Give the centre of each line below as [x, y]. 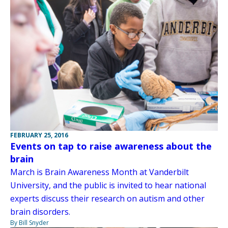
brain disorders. [40, 212]
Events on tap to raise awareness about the [111, 146]
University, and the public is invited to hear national [108, 186]
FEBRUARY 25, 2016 [39, 135]
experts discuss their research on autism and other [107, 199]
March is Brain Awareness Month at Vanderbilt [99, 172]
